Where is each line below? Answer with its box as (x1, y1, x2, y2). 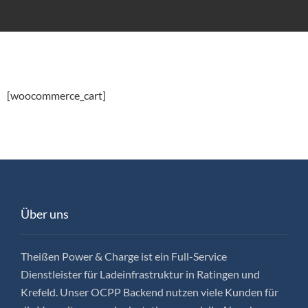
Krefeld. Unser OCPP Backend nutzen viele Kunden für (21, 285, 278, 298)
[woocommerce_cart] (7, 88, 106, 102)
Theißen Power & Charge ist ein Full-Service (21, 249, 227, 263)
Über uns (21, 206, 69, 221)
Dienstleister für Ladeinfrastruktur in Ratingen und (21, 267, 260, 280)
